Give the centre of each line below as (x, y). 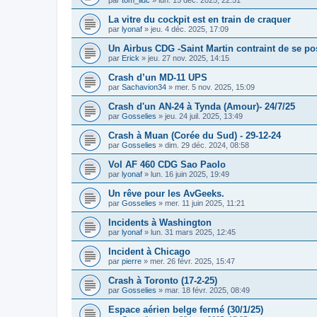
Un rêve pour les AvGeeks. (166, 193)
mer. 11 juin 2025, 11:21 (205, 203)
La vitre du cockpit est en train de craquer (200, 19)
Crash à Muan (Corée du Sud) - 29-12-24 (195, 135)
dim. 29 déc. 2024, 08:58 (207, 145)
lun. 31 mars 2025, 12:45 (193, 232)
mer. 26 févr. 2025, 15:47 (192, 261)
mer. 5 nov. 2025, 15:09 (215, 87)
